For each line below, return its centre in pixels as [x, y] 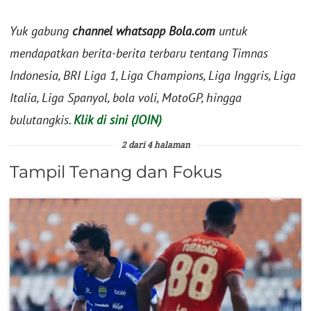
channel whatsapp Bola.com [144, 31]
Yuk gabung [41, 31]
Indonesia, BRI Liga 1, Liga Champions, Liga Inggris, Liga [153, 76]
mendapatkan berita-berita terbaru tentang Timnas [139, 53]
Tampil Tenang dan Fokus [116, 172]
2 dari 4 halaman [155, 146]
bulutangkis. [42, 120]
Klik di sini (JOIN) [118, 120]
